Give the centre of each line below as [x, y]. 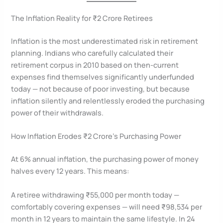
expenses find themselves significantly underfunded [103, 77]
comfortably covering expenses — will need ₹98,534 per [107, 206]
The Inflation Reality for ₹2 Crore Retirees [82, 18]
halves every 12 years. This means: [70, 171]
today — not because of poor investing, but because [101, 89]
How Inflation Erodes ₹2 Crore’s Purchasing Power [96, 136]
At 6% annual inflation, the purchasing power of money [105, 159]
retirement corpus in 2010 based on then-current [95, 65]
